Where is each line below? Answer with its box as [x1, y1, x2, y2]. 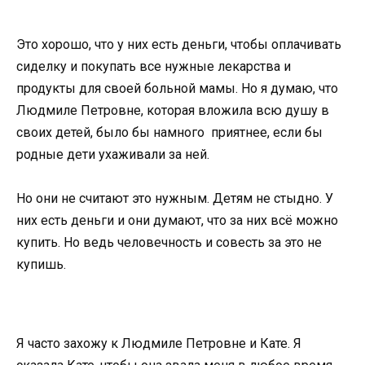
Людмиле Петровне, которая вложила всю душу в [16, 102, 329, 118]
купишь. [16, 256, 66, 272]
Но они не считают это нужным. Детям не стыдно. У [16, 190, 333, 206]
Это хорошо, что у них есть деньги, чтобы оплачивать [16, 36, 341, 52]
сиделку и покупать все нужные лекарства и [16, 58, 291, 74]
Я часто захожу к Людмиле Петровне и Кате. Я [16, 335, 301, 351]
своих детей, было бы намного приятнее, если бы [16, 124, 323, 140]
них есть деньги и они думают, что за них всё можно [16, 212, 338, 228]
